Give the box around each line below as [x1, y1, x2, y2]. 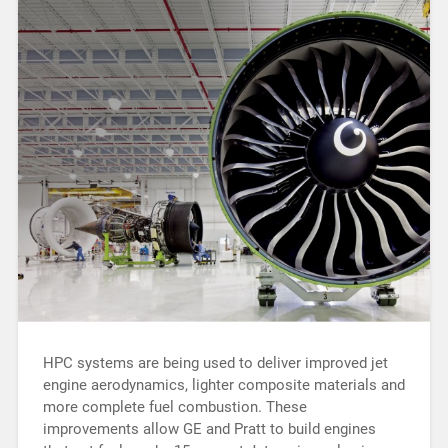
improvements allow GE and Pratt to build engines [42, 420, 376, 439]
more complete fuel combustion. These [42, 398, 307, 417]
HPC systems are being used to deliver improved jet [42, 354, 388, 373]
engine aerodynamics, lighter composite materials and [42, 376, 405, 395]
